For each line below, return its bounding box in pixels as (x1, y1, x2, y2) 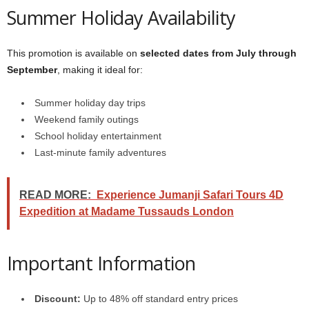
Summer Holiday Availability (7, 5, 236, 30)
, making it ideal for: (57, 64, 143, 75)
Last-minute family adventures (34, 147, 166, 158)
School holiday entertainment (34, 130, 161, 141)
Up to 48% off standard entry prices (81, 293, 238, 304)
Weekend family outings (34, 114, 139, 125)
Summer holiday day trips (34, 97, 146, 108)
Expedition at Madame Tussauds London (19, 206, 234, 217)
